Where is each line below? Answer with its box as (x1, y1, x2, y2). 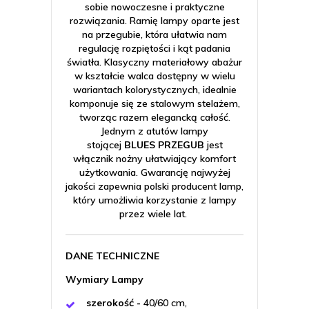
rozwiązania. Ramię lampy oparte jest (70, 14, 239, 27)
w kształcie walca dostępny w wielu (74, 70, 235, 82)
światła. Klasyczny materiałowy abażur (67, 56, 242, 68)
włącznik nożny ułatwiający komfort (73, 152, 236, 165)
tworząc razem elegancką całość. (79, 111, 230, 123)
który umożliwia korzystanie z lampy (72, 194, 237, 206)
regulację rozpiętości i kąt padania (79, 42, 230, 54)
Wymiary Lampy (66, 273, 146, 286)
